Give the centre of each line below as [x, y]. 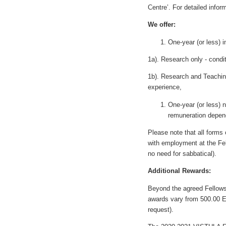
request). [161, 209]
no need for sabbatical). [182, 153]
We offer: [162, 25]
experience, [165, 87]
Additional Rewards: [179, 171]
